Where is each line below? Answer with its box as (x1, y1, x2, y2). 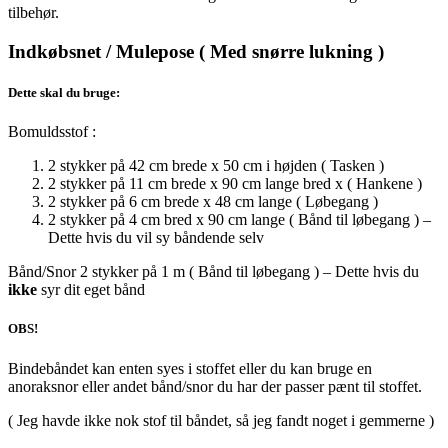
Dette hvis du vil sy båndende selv (48, 229, 264, 247)
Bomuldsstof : (8, 123, 96, 141)
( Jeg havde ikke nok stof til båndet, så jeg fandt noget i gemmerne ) (8, 411, 434, 429)
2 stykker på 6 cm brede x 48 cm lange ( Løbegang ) (48, 193, 378, 211)
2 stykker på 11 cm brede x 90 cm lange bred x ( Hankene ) (48, 175, 422, 193)
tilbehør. (8, 4, 59, 22)
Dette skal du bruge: (8, 85, 120, 101)
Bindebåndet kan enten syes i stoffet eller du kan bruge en (8, 359, 372, 377)
